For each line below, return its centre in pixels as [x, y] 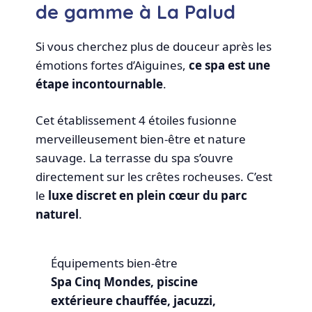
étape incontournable [100, 84]
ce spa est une [230, 65]
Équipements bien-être [114, 263]
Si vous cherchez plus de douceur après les [154, 46]
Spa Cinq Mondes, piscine [124, 281]
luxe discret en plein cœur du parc [148, 196]
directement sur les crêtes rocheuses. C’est [154, 177]
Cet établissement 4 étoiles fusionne [136, 120]
